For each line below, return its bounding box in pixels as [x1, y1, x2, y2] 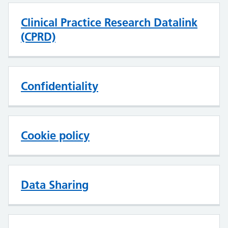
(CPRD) [21, 30, 55, 44]
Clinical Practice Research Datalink [21, 15, 197, 30]
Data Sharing [21, 178, 89, 192]
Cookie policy [21, 128, 90, 142]
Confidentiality [21, 79, 98, 93]
